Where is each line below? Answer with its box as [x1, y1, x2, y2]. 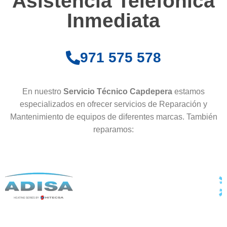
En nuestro [22, 87, 63, 96]
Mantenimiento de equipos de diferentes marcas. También [10, 112, 217, 121]
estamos [174, 87, 205, 96]
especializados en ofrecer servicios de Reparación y [20, 99, 207, 108]
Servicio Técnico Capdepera [63, 87, 174, 96]
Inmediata [67, 9, 160, 31]
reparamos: [93, 125, 134, 134]
